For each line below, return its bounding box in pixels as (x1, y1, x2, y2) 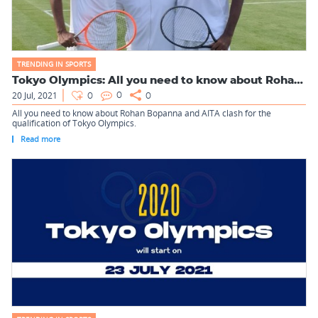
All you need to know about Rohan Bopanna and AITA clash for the (12, 107, 271, 119)
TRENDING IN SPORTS (17, 59, 91, 69)
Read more (21, 133, 60, 144)
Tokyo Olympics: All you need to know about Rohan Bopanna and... (294, 75, 303, 86)
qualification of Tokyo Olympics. (12, 117, 136, 129)
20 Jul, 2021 (12, 89, 57, 102)
